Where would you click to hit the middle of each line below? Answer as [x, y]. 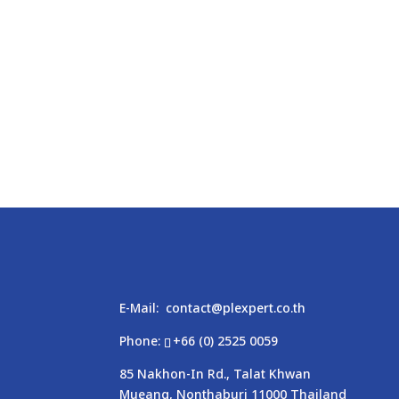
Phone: [142, 341]
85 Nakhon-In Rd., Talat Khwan [216, 374]
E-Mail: [143, 308]
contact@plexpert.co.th [236, 308]
